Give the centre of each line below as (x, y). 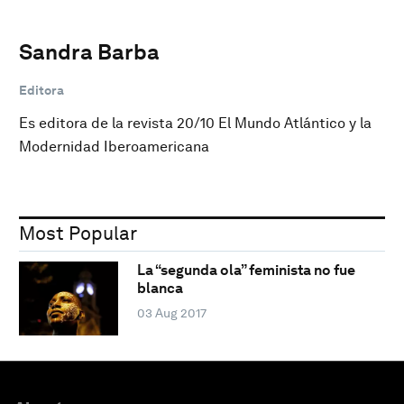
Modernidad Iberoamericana (114, 146)
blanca (160, 289)
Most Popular (78, 233)
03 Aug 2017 (171, 313)
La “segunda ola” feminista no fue (246, 271)
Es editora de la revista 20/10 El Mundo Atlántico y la (195, 123)
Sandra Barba (89, 51)
